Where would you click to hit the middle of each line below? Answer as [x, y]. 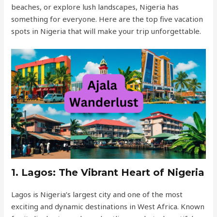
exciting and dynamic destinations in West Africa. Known [108, 206]
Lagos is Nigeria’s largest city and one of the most [97, 194]
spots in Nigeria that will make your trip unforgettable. [106, 31]
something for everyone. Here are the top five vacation [107, 19]
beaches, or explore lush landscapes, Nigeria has [95, 7]
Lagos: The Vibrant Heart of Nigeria [113, 172]
